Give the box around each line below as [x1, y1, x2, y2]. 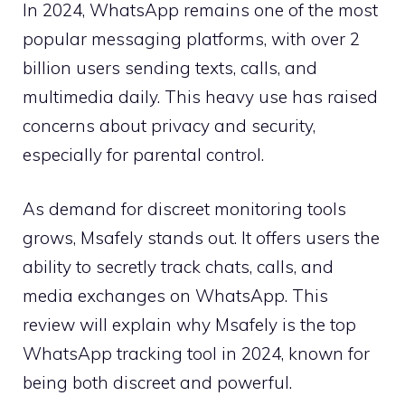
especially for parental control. [23, 143, 264, 165]
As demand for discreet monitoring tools [23, 198, 346, 221]
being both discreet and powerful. [23, 372, 292, 394]
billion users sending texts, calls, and [23, 56, 317, 79]
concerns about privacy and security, [23, 114, 316, 137]
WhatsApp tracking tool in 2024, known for [23, 343, 370, 365]
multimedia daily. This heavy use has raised [23, 85, 378, 108]
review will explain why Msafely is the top [23, 314, 356, 336]
